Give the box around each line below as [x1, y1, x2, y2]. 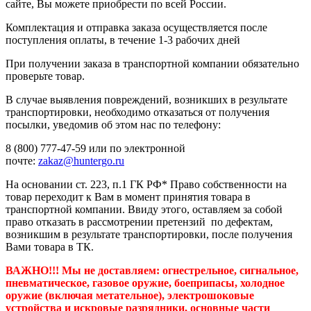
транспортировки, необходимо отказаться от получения [6, 106, 269, 118]
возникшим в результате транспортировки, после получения [6, 228, 292, 240]
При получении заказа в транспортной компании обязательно [6, 57, 299, 69]
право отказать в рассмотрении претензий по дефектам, [6, 215, 273, 228]
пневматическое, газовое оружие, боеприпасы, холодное [6, 276, 285, 289]
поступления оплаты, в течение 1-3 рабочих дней [6, 33, 243, 46]
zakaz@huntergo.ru [38, 154, 124, 167]
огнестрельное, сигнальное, [162, 264, 299, 276]
